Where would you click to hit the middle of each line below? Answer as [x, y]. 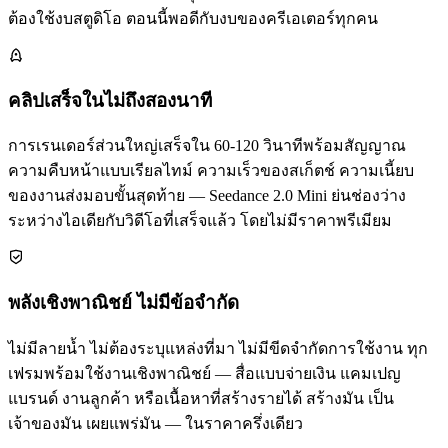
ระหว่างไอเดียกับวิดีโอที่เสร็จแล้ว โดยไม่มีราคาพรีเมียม [200, 221]
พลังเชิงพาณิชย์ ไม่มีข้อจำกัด [123, 303]
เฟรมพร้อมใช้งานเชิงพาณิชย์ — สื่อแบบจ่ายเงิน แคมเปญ [204, 373]
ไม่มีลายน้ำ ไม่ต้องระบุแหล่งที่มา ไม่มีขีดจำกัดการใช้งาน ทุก [218, 348]
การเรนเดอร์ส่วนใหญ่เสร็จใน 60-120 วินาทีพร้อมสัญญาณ [207, 146]
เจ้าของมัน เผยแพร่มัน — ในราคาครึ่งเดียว [155, 423]
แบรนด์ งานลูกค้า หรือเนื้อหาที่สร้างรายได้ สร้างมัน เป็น [201, 398]
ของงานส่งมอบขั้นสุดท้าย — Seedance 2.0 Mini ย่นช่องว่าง [207, 196]
